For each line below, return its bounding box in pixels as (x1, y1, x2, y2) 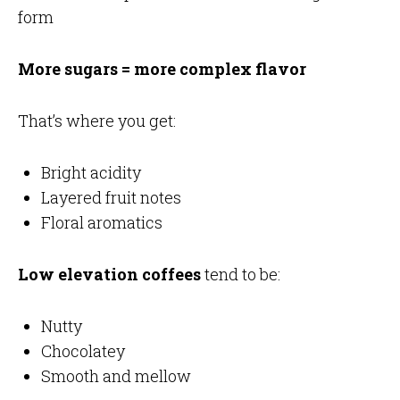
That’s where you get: (17, 110, 176, 132)
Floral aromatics (40, 212, 162, 234)
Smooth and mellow (40, 365, 191, 387)
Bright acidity (40, 162, 141, 184)
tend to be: (200, 263, 280, 286)
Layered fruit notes (40, 187, 181, 209)
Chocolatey (40, 340, 125, 362)
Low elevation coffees (17, 263, 201, 286)
